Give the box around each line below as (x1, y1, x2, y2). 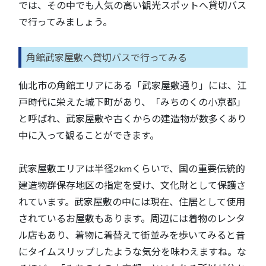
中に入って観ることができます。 (18, 129, 159, 141)
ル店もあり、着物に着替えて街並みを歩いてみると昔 (18, 229, 245, 241)
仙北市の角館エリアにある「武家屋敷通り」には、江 (18, 80, 246, 91)
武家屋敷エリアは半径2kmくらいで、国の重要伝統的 (18, 163, 245, 175)
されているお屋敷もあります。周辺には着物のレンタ (18, 213, 245, 224)
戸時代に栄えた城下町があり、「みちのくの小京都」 (18, 96, 246, 108)
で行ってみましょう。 (18, 16, 112, 28)
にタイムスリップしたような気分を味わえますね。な (18, 246, 246, 258)
